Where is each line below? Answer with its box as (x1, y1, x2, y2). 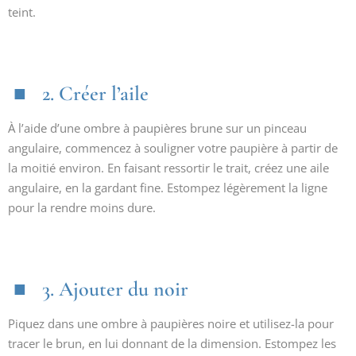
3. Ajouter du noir (42, 277, 188, 301)
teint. (8, 4, 36, 20)
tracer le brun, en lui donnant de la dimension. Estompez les (8, 335, 336, 351)
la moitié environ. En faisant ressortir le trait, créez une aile (8, 160, 329, 176)
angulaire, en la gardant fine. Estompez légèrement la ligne (8, 180, 327, 195)
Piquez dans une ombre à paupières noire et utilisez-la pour (8, 315, 334, 331)
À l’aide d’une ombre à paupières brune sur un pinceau (8, 120, 307, 136)
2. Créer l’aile (42, 81, 149, 106)
